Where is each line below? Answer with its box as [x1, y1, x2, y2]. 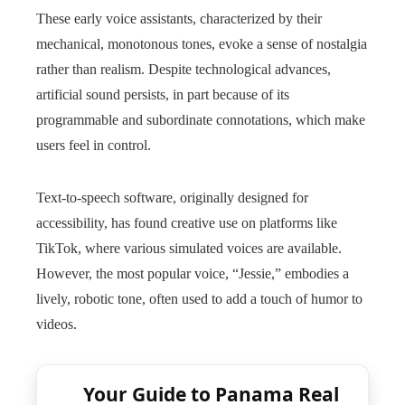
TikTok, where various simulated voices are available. [36, 240, 342, 257]
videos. [36, 316, 77, 333]
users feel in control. [36, 137, 151, 154]
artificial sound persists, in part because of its [36, 87, 289, 103]
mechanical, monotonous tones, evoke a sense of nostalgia [36, 36, 367, 52]
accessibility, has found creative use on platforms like [36, 215, 337, 231]
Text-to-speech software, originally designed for [36, 190, 308, 206]
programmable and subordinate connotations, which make [36, 112, 365, 128]
